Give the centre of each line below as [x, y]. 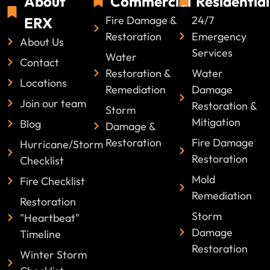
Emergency [219, 36]
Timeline [40, 234]
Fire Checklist [52, 181]
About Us [42, 42]
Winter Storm [53, 254]
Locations [43, 83]
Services [212, 52]
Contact [39, 62]
